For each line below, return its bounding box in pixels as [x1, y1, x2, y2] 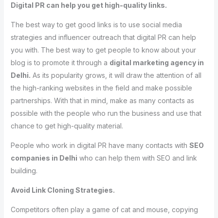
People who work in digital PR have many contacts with [10, 141, 189, 149]
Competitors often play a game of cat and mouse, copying [10, 205, 198, 214]
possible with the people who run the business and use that [10, 109, 201, 117]
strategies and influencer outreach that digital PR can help [10, 33, 196, 41]
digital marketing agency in [109, 58, 204, 67]
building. [10, 166, 37, 175]
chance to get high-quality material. [10, 121, 123, 130]
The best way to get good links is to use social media [10, 20, 182, 29]
